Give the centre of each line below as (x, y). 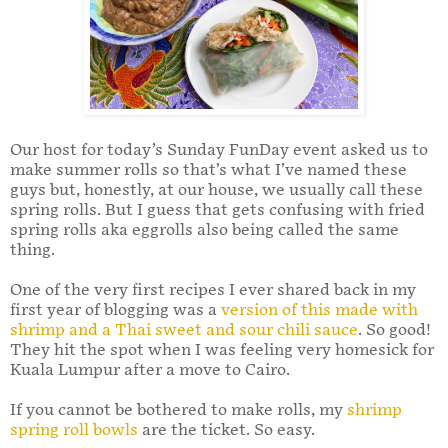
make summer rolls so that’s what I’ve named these (208, 171)
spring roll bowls (74, 431)
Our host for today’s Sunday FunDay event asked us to (219, 151)
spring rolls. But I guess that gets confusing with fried (217, 211)
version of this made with (319, 311)
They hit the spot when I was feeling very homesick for (222, 351)
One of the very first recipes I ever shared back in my (213, 291)
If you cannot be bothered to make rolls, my (178, 411)
